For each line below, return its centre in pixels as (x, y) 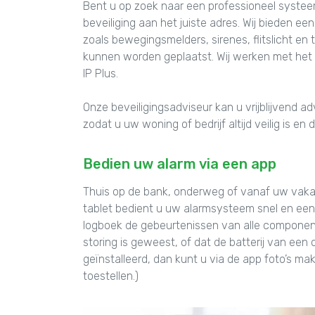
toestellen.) (111, 276)
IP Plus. (101, 73)
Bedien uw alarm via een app (180, 163)
